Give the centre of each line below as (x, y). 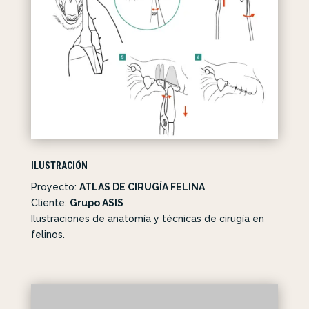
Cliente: (50, 202)
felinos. (48, 234)
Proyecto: (55, 187)
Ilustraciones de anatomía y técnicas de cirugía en (147, 218)
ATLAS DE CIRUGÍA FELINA (142, 187)
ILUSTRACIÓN (59, 165)
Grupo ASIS (96, 202)
